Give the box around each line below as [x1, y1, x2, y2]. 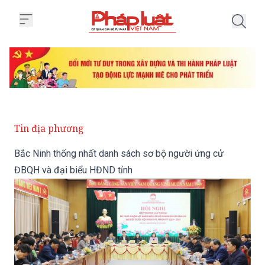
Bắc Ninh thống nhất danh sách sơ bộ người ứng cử [14, 148, 224, 160]
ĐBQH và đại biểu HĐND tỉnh [14, 164, 132, 176]
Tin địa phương [14, 122, 84, 135]
